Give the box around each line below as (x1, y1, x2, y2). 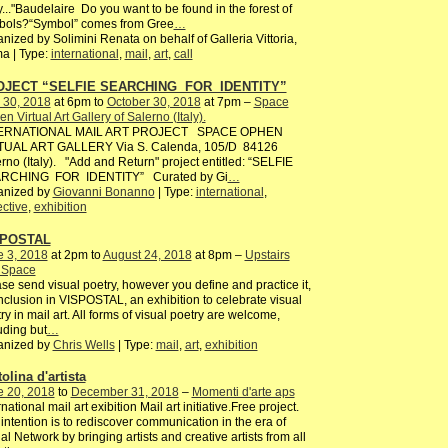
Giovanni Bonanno (52, 184, 155, 199)
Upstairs (244, 247, 290, 262)
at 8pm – (191, 247, 245, 262)
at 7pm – (200, 94, 254, 109)
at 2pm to (47, 247, 103, 262)
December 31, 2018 (70, 385, 179, 400)
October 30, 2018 (106, 94, 201, 109)
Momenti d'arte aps (191, 385, 295, 400)
